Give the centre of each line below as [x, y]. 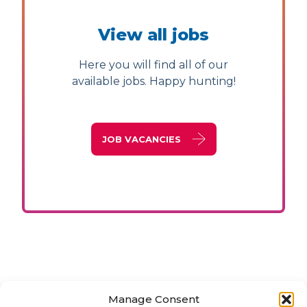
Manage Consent [153, 299]
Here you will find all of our [153, 65]
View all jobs [153, 35]
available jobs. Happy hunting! [153, 81]
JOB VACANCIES [141, 139]
